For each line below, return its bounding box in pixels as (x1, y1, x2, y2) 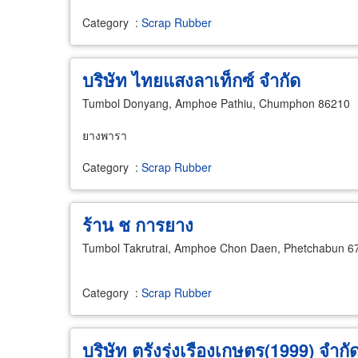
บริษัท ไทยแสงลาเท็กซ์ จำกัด (82, 67, 300, 93)
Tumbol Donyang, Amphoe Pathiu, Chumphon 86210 (82, 95, 350, 111)
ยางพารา (82, 127, 127, 143)
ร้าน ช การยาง (82, 212, 193, 237)
